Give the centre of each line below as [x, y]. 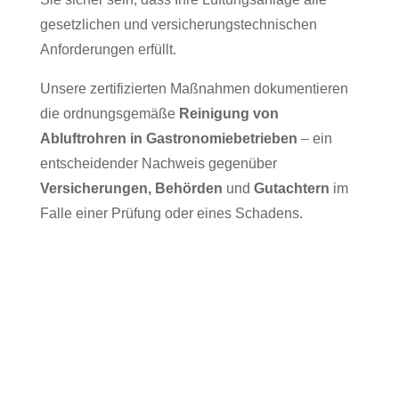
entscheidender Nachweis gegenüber [158, 164]
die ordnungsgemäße [109, 114]
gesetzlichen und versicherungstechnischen [178, 25]
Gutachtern [291, 189]
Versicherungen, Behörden [131, 189]
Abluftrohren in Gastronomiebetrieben [168, 139]
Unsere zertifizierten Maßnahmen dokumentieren [194, 89]
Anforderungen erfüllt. [108, 50]
